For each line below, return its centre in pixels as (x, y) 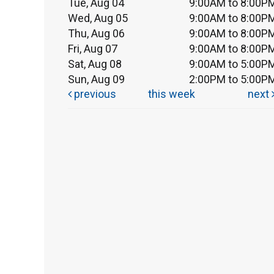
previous (94, 94)
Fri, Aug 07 (93, 48)
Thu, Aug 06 (96, 33)
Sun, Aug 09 (96, 79)
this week (171, 94)
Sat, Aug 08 (95, 64)
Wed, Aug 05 (98, 18)
